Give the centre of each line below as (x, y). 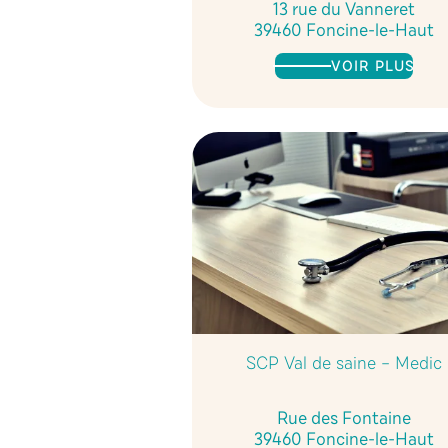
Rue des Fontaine (343, 417)
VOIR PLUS (372, 65)
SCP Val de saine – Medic (343, 363)
